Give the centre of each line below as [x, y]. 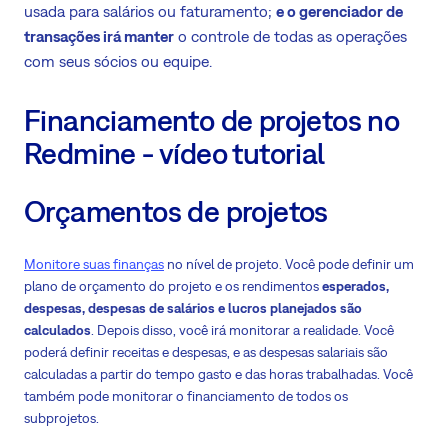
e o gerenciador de [339, 11]
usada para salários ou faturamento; [150, 11]
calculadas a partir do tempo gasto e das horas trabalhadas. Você [218, 374]
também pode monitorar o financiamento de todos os [186, 396]
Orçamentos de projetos [176, 211]
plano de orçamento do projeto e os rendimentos [173, 286]
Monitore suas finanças [94, 264]
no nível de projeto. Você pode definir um [290, 264]
